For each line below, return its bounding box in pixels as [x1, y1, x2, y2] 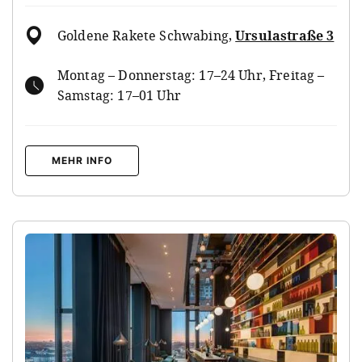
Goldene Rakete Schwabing [57, 26, 229, 44]
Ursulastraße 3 [235, 26, 335, 44]
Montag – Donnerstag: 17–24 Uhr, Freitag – [57, 65, 325, 84]
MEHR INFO [52, 154, 112, 166]
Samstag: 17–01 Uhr [57, 86, 181, 104]
